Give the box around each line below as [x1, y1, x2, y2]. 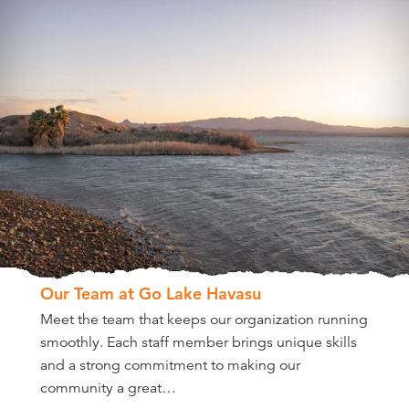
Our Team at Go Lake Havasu [39, 283, 261, 305]
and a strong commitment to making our [39, 356, 300, 375]
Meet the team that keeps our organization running [39, 310, 368, 330]
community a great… [39, 379, 176, 398]
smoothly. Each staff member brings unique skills [39, 333, 357, 352]
